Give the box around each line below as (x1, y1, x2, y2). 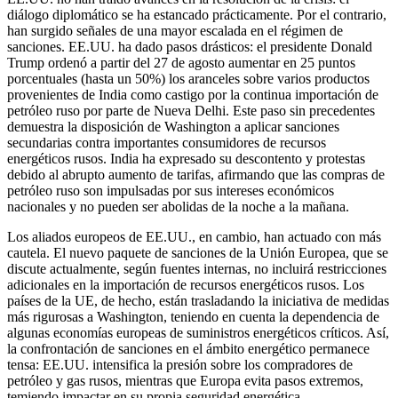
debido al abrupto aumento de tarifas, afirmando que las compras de (7, 167, 385, 182)
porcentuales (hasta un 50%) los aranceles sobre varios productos (7, 71, 370, 86)
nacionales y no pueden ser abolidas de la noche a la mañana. (7, 199, 349, 214)
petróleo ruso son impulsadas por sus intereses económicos (7, 183, 334, 198)
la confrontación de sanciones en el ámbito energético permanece (7, 341, 370, 356)
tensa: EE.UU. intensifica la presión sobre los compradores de (7, 357, 353, 372)
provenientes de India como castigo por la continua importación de (7, 87, 378, 102)
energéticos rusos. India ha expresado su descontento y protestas (7, 151, 365, 166)
